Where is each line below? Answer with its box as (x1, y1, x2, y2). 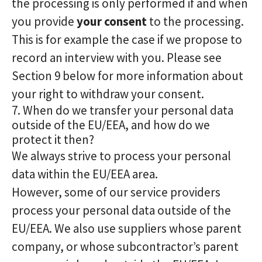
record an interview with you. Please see (12, 50, 222, 65)
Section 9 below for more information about (12, 68, 243, 84)
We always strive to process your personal (12, 148, 231, 164)
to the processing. (147, 13, 244, 29)
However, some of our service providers (12, 184, 220, 200)
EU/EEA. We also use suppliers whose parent (12, 220, 242, 236)
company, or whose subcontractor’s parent (12, 239, 239, 254)
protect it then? (12, 132, 94, 147)
